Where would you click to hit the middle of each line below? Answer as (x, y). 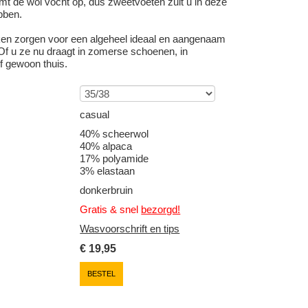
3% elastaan (108, 170)
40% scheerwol (114, 133)
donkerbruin (107, 190)
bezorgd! (161, 209)
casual (95, 114)
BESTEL (102, 273)
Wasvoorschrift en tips (130, 228)
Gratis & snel (111, 209)
